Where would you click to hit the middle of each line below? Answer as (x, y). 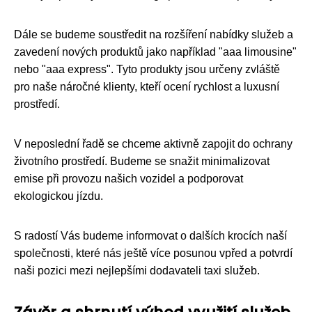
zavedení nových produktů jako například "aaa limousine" (155, 52)
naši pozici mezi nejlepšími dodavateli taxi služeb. (137, 270)
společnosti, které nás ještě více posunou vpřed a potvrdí (153, 253)
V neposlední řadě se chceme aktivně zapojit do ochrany (153, 143)
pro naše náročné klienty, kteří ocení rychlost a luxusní (147, 86)
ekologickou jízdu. (58, 196)
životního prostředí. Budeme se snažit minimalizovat (142, 161)
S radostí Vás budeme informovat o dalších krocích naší (150, 235)
